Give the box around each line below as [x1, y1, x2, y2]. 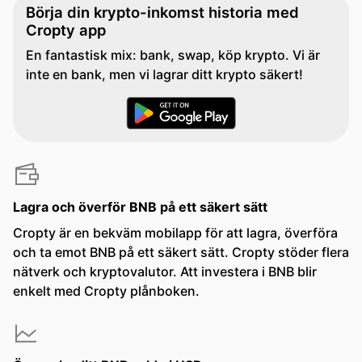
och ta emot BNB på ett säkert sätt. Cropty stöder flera [13, 244, 349, 260]
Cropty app [26, 21, 106, 39]
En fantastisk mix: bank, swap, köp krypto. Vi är [26, 47, 320, 63]
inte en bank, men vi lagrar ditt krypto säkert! [26, 66, 303, 82]
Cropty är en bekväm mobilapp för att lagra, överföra [13, 225, 338, 241]
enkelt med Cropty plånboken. [13, 283, 200, 299]
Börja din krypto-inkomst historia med [26, 3, 299, 21]
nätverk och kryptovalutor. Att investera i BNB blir [13, 263, 317, 280]
